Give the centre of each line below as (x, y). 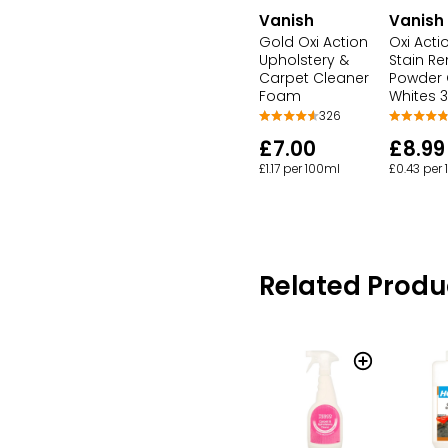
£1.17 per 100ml (299, 168)
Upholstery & (304, 59)
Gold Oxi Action (313, 41)
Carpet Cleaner (314, 77)
